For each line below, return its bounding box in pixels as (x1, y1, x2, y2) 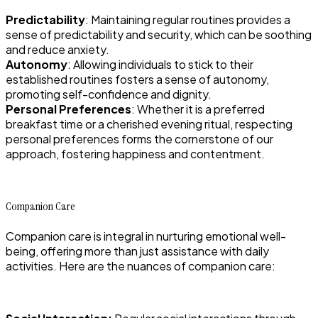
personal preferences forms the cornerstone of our (6, 131, 273, 147)
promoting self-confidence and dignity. (6, 87, 212, 102)
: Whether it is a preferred (131, 102, 265, 117)
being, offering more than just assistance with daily (6, 243, 269, 259)
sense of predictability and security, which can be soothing (6, 27, 312, 43)
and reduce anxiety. (6, 42, 109, 57)
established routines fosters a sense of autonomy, (6, 72, 269, 87)
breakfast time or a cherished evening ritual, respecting (6, 116, 292, 132)
